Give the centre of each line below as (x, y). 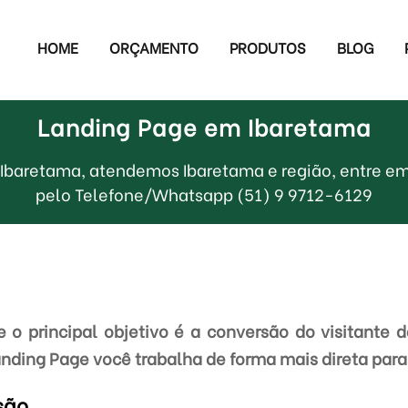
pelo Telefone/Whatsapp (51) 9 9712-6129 (204, 194)
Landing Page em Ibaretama (204, 126)
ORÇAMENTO (154, 47)
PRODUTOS (268, 47)
